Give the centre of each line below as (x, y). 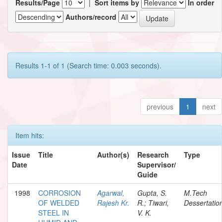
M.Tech (195, 193)
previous (160, 106)
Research (153, 154)
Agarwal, (111, 193)
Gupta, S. (152, 193)
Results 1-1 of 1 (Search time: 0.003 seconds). (88, 65)
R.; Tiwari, (153, 202)
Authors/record (91, 17)
